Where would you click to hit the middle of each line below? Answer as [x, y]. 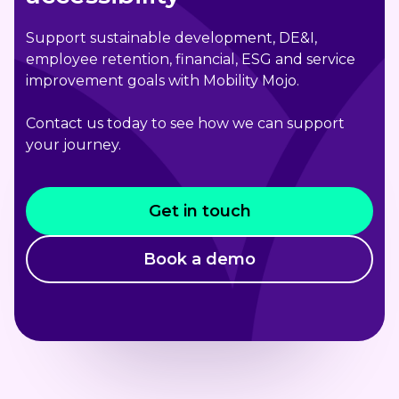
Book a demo [199, 260]
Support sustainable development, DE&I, [171, 38]
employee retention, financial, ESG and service [191, 60]
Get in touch [199, 212]
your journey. [75, 145]
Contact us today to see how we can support [185, 124]
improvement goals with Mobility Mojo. [164, 81]
